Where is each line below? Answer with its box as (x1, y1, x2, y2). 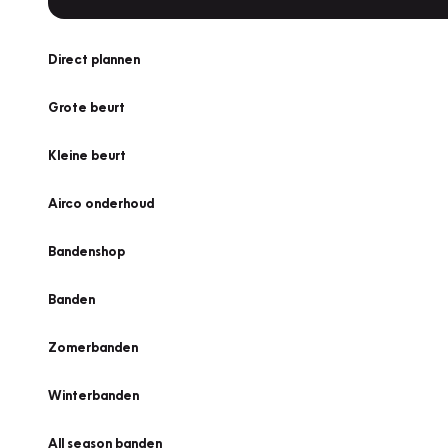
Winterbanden (48, 387, 139, 403)
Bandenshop (48, 243, 125, 259)
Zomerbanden (48, 339, 138, 355)
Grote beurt (48, 99, 125, 115)
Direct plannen (48, 51, 140, 67)
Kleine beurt (48, 147, 126, 163)
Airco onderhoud (48, 195, 154, 211)
